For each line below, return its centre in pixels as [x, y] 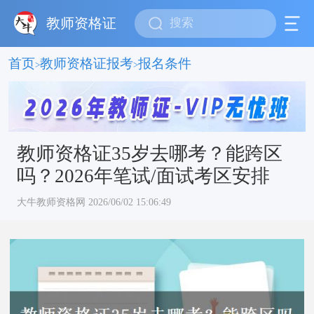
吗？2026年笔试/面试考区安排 [143, 176]
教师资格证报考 [86, 63]
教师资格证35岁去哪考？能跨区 [149, 154]
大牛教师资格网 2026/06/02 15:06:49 [94, 202]
